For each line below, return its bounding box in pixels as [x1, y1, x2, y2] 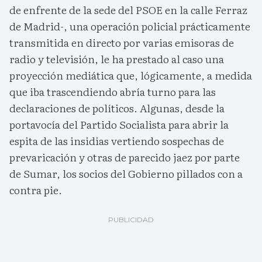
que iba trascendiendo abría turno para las [9, 83, 216, 99]
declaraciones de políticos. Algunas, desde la [9, 99, 225, 116]
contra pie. [9, 181, 62, 198]
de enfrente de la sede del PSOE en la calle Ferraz [9, 1, 247, 18]
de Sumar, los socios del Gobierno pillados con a [9, 165, 243, 181]
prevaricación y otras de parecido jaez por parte [9, 149, 240, 165]
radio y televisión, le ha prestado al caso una [9, 50, 224, 67]
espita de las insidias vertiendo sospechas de [9, 132, 224, 149]
